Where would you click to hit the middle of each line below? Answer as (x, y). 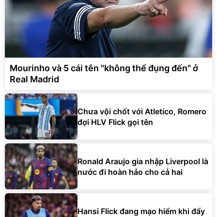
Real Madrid (34, 79)
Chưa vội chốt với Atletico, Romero (142, 111)
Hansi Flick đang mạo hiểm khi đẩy (141, 211)
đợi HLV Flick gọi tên (115, 122)
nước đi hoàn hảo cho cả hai (130, 172)
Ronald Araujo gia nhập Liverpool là (143, 161)
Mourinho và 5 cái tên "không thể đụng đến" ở (104, 68)
